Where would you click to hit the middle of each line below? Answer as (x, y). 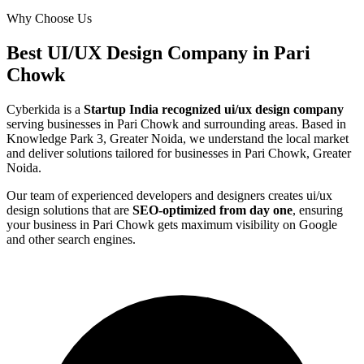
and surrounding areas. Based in (262, 123)
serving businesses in (62, 123)
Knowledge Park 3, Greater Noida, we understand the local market (178, 138)
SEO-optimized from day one (212, 210)
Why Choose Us (49, 18)
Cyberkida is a (45, 109)
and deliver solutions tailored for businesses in (126, 153)
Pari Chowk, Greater (298, 153)
